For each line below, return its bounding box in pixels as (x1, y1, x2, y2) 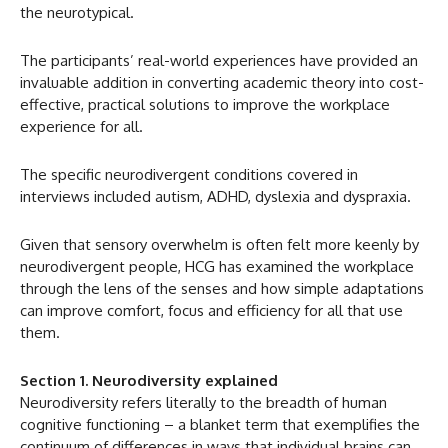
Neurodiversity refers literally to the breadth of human (20, 392, 387, 412)
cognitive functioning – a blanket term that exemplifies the (20, 414, 420, 434)
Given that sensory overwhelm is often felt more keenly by (20, 234, 419, 254)
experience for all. (20, 116, 143, 136)
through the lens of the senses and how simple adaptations (20, 278, 424, 298)
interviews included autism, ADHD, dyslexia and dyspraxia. (20, 186, 411, 206)
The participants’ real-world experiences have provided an (20, 50, 418, 70)
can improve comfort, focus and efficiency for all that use (20, 300, 403, 320)
